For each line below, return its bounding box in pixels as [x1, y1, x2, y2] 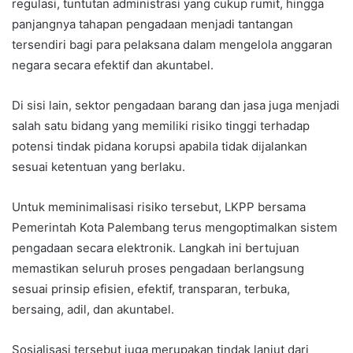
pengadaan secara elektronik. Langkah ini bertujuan [12, 240, 299, 256]
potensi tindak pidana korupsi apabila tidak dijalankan [12, 139, 307, 154]
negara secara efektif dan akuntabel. [12, 58, 214, 73]
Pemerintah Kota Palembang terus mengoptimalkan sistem [12, 220, 337, 236]
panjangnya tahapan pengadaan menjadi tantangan [12, 17, 293, 32]
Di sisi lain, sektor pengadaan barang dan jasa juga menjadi [12, 98, 340, 113]
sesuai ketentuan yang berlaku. [12, 159, 185, 175]
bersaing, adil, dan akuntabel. [12, 302, 174, 318]
